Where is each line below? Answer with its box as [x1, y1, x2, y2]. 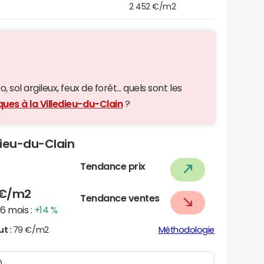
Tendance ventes [80, 193, 160, 203]
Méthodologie [158, 225, 214, 234]
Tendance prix [80, 161, 146, 171]
